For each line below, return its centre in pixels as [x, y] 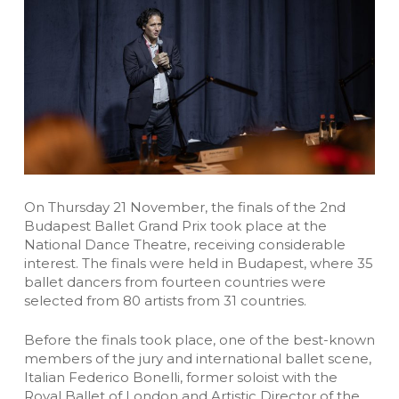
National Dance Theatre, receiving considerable [184, 245]
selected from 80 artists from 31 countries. [165, 301]
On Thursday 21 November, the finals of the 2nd [184, 208]
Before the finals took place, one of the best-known [199, 339]
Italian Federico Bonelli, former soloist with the [180, 377]
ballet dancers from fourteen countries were [175, 282]
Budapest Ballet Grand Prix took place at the [175, 226]
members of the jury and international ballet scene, [197, 358]
